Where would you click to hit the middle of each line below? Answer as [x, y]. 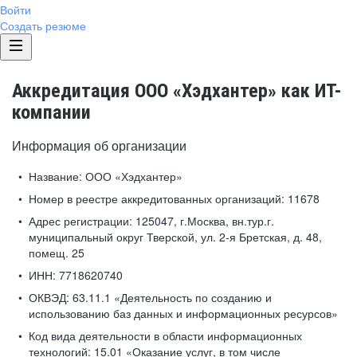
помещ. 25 [57, 253]
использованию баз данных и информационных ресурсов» [183, 313]
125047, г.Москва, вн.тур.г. [203, 221]
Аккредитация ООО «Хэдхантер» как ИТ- [177, 91]
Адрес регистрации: [80, 221]
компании [51, 112]
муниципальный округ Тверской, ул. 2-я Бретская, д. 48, [175, 237]
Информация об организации [99, 145]
